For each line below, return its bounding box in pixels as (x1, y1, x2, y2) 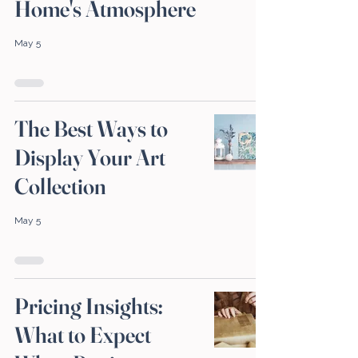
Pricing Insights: (14, 292, 163, 320)
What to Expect (14, 321, 151, 349)
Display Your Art (14, 144, 165, 172)
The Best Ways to (14, 115, 168, 143)
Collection (14, 173, 106, 201)
